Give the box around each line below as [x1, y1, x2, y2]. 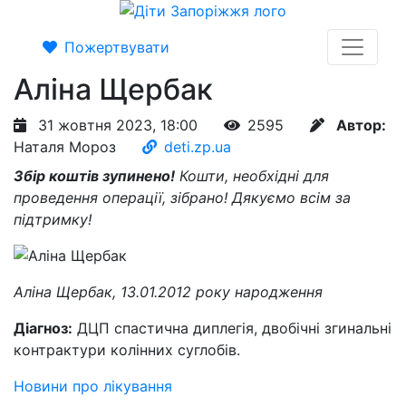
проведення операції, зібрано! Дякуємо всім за [14, 188, 351, 207]
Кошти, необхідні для [175, 167, 329, 185]
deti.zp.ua [164, 138, 231, 156]
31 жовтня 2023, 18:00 [34, 116, 202, 134]
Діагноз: [14, 319, 72, 337]
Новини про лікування [14, 377, 172, 395]
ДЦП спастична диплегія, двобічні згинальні [72, 319, 391, 337]
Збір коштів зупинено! [14, 167, 175, 185]
